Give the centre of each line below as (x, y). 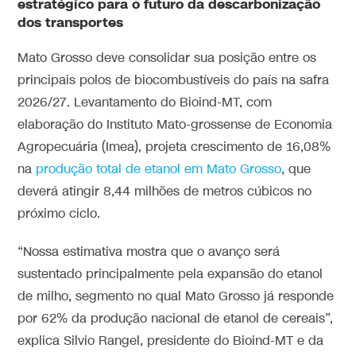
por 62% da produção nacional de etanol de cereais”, (176, 319)
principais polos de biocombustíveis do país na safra (174, 81)
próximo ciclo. (59, 215)
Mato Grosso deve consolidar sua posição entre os (167, 59)
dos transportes (71, 23)
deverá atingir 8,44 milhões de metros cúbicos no (165, 192)
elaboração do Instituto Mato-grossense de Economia (175, 126)
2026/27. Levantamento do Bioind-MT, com (145, 103)
